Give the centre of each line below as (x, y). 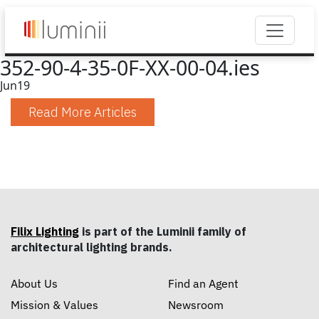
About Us (34, 284)
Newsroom (196, 305)
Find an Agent (203, 284)
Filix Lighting (45, 231)
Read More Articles (83, 112)
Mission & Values (54, 305)
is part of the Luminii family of (163, 231)
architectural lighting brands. (91, 247)
